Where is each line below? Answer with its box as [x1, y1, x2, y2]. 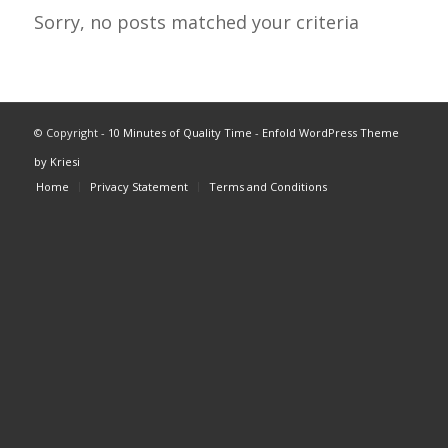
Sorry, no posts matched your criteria [33, 9, 359, 34]
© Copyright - [33, 125, 108, 141]
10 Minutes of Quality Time [107, 125, 252, 141]
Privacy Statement [89, 179, 188, 195]
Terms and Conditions [208, 179, 327, 195]
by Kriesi [33, 154, 80, 170]
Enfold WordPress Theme [261, 125, 399, 141]
